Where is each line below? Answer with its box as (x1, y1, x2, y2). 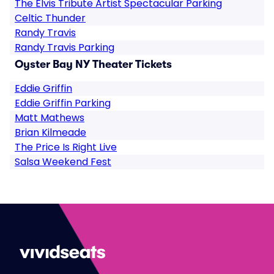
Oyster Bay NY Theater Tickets (15, 58, 172, 70)
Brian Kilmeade (15, 125, 86, 139)
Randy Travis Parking (15, 40, 114, 54)
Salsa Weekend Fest (15, 155, 111, 169)
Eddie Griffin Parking (15, 96, 111, 110)
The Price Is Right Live (15, 140, 117, 154)
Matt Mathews (15, 111, 84, 125)
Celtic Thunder (15, 11, 86, 25)
